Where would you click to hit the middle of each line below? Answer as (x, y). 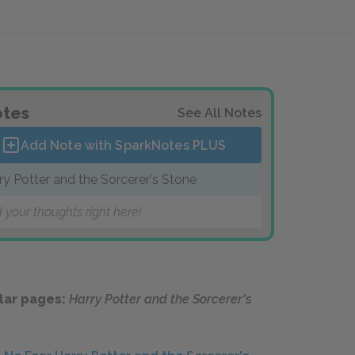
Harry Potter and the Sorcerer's (160, 300)
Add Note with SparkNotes (106, 145)
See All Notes (219, 113)
